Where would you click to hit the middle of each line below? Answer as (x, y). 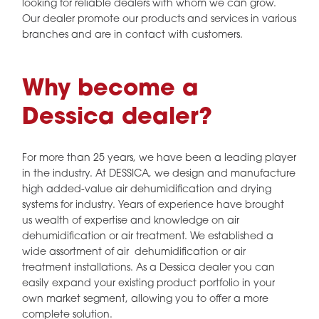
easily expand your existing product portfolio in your (149, 284)
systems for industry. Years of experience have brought (153, 206)
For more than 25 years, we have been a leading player (159, 159)
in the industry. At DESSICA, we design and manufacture (159, 174)
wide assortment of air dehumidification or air (134, 253)
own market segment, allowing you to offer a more (146, 300)
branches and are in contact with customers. (133, 35)
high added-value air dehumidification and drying (147, 190)
